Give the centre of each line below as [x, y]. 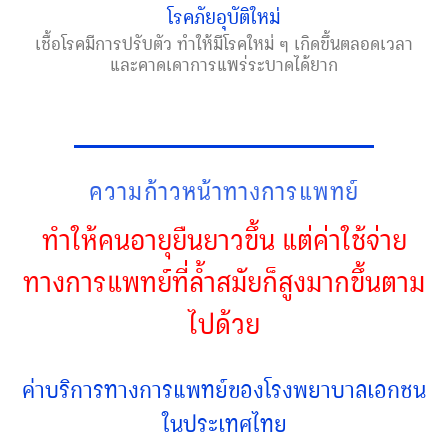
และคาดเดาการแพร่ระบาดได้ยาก [224, 62]
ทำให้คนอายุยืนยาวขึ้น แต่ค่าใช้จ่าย [224, 238]
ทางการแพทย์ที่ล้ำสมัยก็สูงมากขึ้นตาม [224, 280]
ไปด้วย [224, 322]
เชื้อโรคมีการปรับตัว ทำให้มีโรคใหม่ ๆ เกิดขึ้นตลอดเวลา [224, 41]
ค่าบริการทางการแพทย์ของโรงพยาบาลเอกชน [224, 387]
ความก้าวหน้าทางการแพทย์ [224, 189]
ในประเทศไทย [224, 421]
